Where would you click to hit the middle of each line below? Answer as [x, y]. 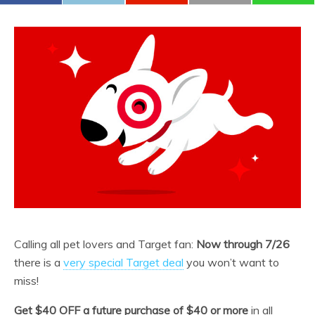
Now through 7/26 [243, 244]
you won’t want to [231, 262]
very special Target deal [123, 262]
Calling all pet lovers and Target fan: [105, 244]
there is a [39, 262]
